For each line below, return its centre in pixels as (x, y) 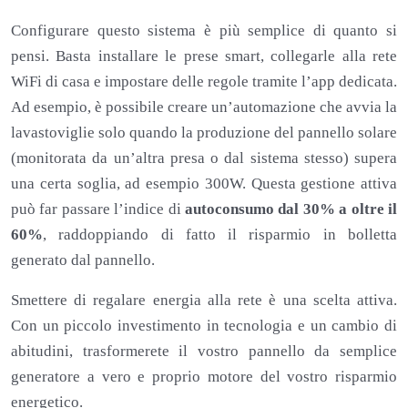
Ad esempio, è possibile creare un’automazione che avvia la (204, 107)
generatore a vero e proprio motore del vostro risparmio (204, 377)
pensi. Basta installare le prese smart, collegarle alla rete (204, 56)
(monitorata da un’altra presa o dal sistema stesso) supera (204, 158)
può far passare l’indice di (98, 209)
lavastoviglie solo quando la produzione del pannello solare (204, 133)
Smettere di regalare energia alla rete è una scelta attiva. (204, 301)
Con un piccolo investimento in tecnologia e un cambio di (204, 326)
